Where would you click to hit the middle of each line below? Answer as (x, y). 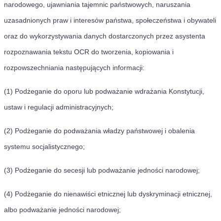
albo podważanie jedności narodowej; (62, 210)
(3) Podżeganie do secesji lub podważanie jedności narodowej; (102, 170)
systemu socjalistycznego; (44, 147)
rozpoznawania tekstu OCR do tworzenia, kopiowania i (89, 52)
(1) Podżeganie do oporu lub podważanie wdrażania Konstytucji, (104, 91)
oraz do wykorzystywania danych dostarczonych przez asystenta (105, 36)
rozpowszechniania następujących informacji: (74, 68)
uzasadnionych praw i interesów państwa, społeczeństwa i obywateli (110, 20)
